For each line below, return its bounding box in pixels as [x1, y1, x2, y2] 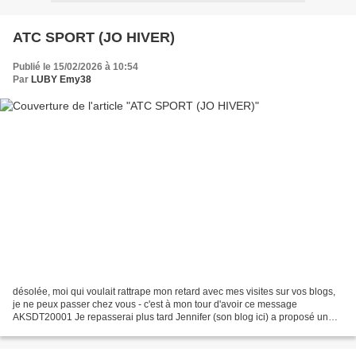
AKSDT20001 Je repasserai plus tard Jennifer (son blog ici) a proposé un [13, 311, 328, 323]
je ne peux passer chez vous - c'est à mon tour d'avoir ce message [13, 299, 297, 311]
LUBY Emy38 [31, 73, 91, 85]
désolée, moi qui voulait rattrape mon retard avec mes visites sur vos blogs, [13, 286, 335, 298]
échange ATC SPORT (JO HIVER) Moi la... [13, 324, 195, 336]
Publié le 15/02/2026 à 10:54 [13, 60, 138, 72]
